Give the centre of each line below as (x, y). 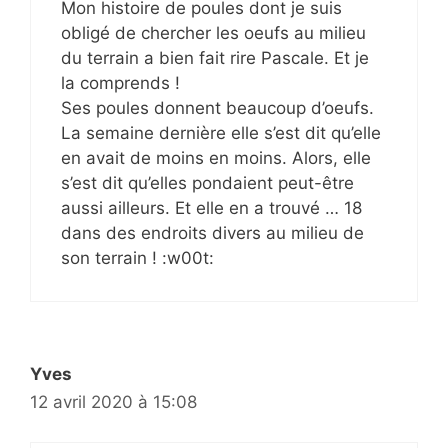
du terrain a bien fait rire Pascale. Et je (215, 57)
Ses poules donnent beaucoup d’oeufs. (217, 107)
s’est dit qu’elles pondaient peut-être (207, 182)
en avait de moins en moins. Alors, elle (216, 157)
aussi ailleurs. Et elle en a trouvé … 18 (211, 207)
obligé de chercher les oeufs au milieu (213, 32)
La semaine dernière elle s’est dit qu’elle (221, 132)
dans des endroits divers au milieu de (212, 232)
